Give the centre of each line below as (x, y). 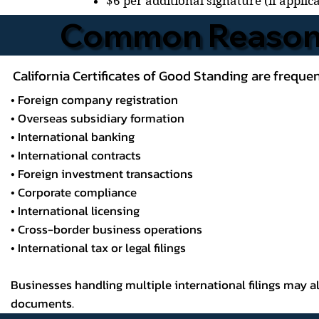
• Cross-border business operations (107, 229)
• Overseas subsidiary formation (98, 118)
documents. (43, 303)
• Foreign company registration (95, 100)
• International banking (73, 137)
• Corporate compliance (74, 192)
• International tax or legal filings (99, 248)
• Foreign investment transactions (102, 174)
